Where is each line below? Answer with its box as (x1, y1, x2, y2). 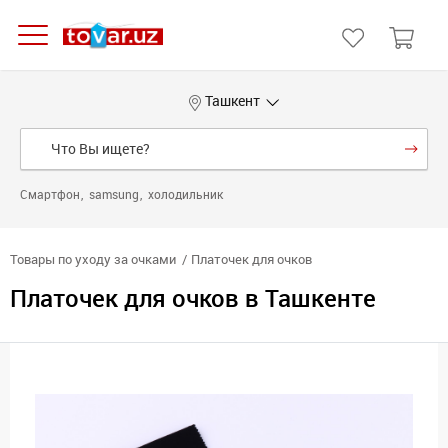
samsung (89, 188, 142, 202)
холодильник (148, 188, 223, 202)
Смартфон (20, 188, 83, 202)
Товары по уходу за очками (10, 252, 176, 267)
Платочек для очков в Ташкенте (10, 284, 376, 313)
